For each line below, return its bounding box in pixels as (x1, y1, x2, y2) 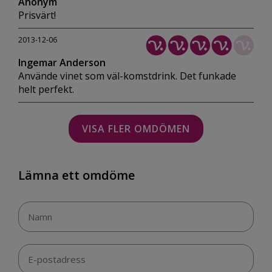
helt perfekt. (18, 83, 74, 97)
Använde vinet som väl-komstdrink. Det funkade (18, 69, 236, 83)
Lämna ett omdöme (18, 167, 135, 184)
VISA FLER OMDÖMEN (82, 122, 190, 136)
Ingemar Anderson (18, 56, 106, 70)
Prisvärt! (18, 8, 56, 22)
